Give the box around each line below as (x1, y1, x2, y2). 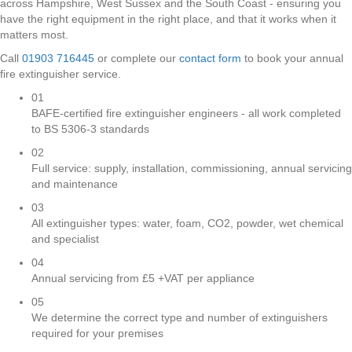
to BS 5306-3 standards (31, 123, 149, 136)
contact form (179, 52, 241, 65)
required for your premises (31, 327, 163, 340)
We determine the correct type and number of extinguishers (31, 311, 328, 324)
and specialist (31, 233, 99, 246)
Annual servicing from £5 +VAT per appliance (31, 272, 255, 285)
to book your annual (241, 52, 343, 65)
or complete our (94, 52, 179, 65)
